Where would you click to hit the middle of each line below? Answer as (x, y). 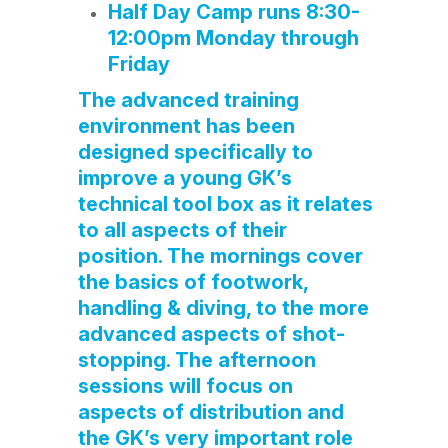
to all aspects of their (182, 230)
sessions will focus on (185, 386)
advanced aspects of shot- (211, 334)
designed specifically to (195, 152)
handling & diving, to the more (223, 308)
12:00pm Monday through (233, 38)
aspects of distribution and (210, 412)
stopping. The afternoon (196, 360)
